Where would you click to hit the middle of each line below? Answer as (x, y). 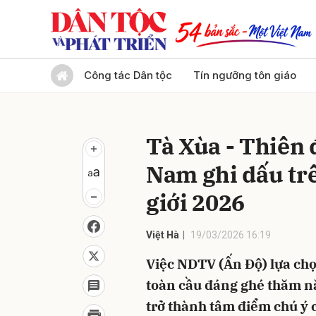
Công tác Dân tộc (128, 75)
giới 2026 (196, 202)
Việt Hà (163, 235)
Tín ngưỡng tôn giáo (245, 75)
